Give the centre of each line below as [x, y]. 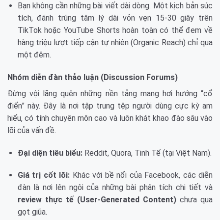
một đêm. [34, 55]
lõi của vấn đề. [32, 130]
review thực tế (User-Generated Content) [97, 200]
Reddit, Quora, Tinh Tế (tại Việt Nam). [147, 153]
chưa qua [194, 200]
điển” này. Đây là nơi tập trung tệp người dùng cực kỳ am [110, 106]
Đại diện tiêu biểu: [50, 153]
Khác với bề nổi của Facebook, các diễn [141, 175]
